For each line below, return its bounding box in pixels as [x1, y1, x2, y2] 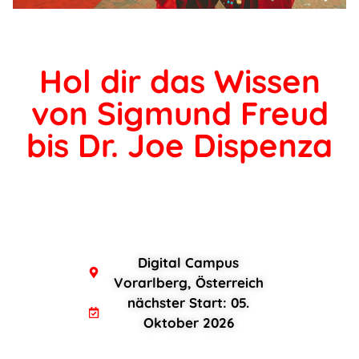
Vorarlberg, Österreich [113, 274, 264, 292]
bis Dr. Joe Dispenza [26, 125, 333, 166]
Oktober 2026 [143, 314, 234, 332]
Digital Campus [138, 254, 240, 272]
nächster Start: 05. [127, 294, 250, 312]
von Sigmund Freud [30, 93, 329, 134]
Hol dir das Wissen [38, 61, 321, 102]
